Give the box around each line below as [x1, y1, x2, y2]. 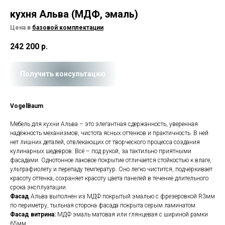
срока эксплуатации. [10, 184, 67, 191]
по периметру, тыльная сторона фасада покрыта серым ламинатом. [10, 202, 197, 209]
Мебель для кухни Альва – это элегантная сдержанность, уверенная [10, 121, 198, 128]
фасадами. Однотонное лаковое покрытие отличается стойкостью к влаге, [10, 157, 211, 164]
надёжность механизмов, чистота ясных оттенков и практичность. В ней [10, 130, 208, 137]
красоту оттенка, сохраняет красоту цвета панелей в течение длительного [10, 175, 208, 182]
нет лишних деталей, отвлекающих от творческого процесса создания [10, 139, 200, 146]
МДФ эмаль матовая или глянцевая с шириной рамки [57, 211, 208, 218]
